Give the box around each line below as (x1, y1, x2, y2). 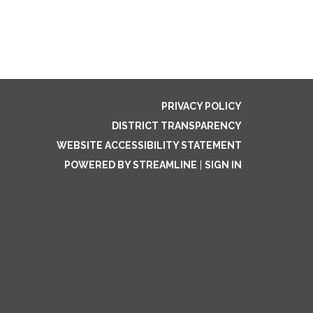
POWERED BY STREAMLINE (64, 159, 197, 170)
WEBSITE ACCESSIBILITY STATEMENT (57, 140, 242, 151)
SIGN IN (205, 159, 242, 170)
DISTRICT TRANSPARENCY (112, 120, 242, 131)
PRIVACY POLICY (161, 101, 242, 112)
